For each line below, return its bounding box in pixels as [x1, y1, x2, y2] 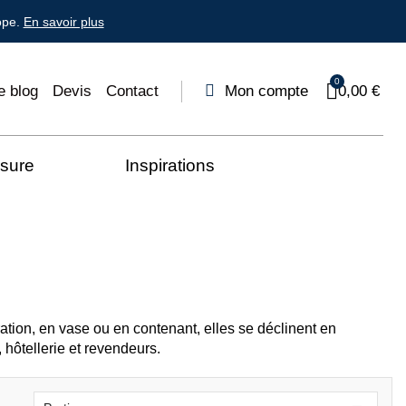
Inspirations [125, 156, 215, 175]
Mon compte [224, 82, 308, 100]
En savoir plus [23, 14, 104, 29]
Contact [105, 82, 159, 100]
